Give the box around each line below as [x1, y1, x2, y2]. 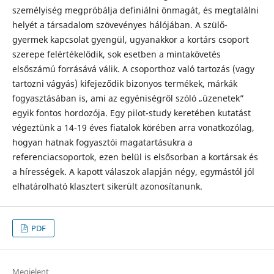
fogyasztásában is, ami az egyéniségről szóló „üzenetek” [12, 92, 244, 104]
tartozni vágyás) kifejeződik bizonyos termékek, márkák [12, 77, 237, 89]
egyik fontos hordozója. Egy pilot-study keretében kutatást [12, 106, 251, 119]
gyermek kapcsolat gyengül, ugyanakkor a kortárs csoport [12, 33, 249, 45]
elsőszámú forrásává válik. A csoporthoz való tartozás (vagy [12, 62, 254, 75]
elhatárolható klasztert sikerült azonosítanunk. [12, 180, 202, 192]
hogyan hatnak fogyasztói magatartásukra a [12, 136, 193, 148]
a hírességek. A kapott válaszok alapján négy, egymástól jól [12, 165, 254, 177]
